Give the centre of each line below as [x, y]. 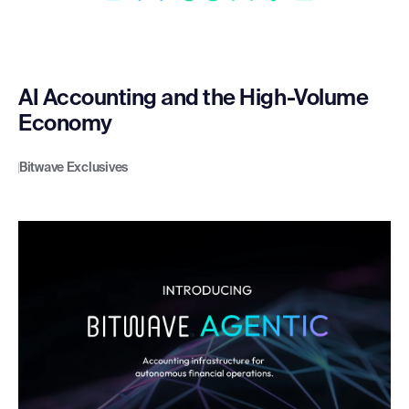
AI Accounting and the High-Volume [194, 99]
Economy [65, 125]
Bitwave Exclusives [73, 168]
